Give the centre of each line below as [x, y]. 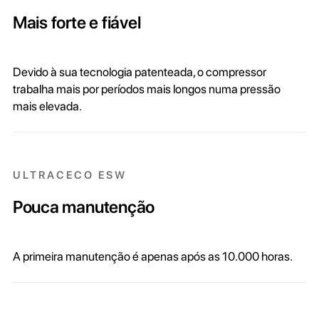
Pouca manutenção [84, 206]
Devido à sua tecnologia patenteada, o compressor [139, 72]
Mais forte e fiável [77, 22]
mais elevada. [47, 106]
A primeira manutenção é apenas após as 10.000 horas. [152, 256]
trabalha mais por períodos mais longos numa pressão [146, 89]
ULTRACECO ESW [69, 175]
